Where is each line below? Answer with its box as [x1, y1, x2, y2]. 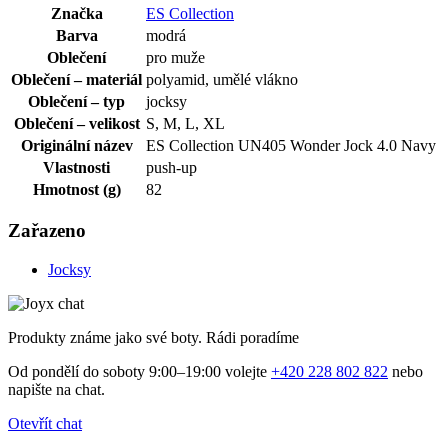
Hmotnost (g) [32, 180, 121, 198]
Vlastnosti [43, 158, 110, 176]
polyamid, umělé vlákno [146, 70, 298, 88]
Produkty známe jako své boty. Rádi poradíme [8, 328, 299, 346]
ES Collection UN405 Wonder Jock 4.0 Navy [146, 136, 436, 154]
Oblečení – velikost [13, 114, 140, 132]
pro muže [146, 48, 205, 66]
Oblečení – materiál [11, 70, 142, 88]
